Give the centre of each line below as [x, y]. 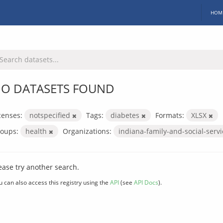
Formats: [170, 115]
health [37, 131]
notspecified [51, 115]
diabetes [126, 115]
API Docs [146, 182]
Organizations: [87, 131]
